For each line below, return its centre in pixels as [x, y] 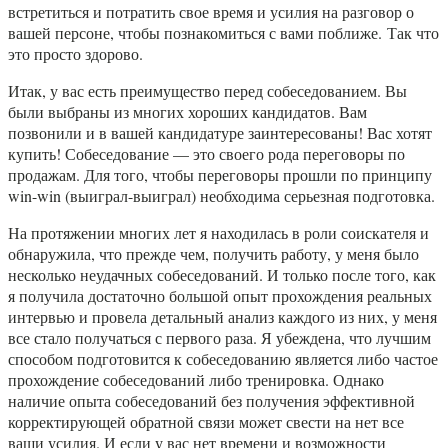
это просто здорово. [75, 54]
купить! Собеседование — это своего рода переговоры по [206, 154]
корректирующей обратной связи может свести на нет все [206, 422]
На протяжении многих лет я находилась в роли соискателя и [218, 233]
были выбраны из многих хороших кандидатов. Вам [187, 112]
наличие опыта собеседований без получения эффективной [211, 401]
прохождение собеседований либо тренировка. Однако [196, 380]
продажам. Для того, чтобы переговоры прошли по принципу [220, 175]
